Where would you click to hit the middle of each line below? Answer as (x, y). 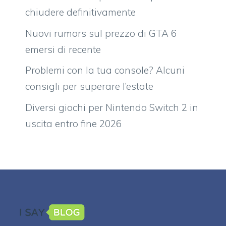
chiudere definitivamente (80, 12)
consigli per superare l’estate (89, 87)
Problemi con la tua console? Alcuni (105, 70)
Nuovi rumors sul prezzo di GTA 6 (101, 33)
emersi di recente (63, 49)
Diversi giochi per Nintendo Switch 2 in (112, 107)
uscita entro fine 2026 (73, 123)
